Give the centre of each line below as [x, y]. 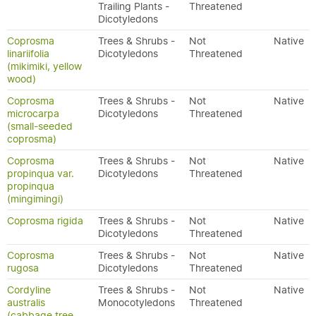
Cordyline [29, 290]
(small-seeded [40, 126]
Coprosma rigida [45, 221]
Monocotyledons [136, 303]
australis [26, 303]
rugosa [23, 268]
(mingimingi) [35, 199]
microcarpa [33, 114]
